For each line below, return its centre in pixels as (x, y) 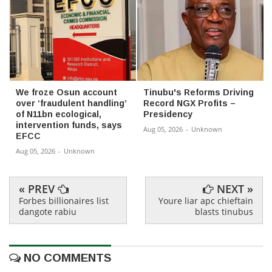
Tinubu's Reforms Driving (199, 92)
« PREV (38, 189)
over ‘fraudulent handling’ (71, 103)
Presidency (168, 114)
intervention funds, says (69, 125)
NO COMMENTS (66, 258)
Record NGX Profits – (189, 103)
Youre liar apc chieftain (206, 201)
